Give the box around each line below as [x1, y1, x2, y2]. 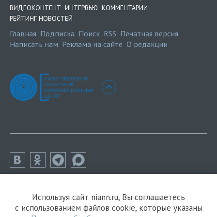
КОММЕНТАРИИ [102, 3, 148, 13]
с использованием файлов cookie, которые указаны [15, 202, 202, 213]
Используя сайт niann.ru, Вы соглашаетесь [32, 192, 185, 202]
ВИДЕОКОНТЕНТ [10, 3, 61, 13]
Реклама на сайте [62, 39, 123, 49]
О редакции [126, 39, 168, 49]
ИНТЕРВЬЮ [65, 3, 98, 13]
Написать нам [10, 39, 58, 49]
